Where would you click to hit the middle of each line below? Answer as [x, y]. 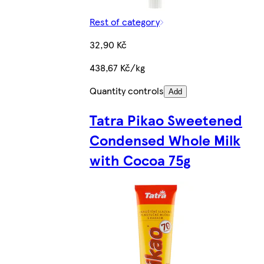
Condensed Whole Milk [165, 139]
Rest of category [125, 21]
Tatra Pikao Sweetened [166, 119]
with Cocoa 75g [140, 159]
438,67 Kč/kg [117, 67]
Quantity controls [127, 90]
